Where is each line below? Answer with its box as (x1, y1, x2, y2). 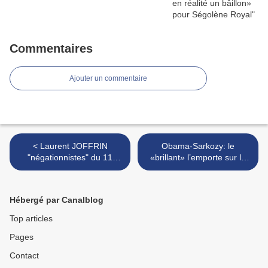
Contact (10, 251, 39, 260)
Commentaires (10, 42, 93, 55)
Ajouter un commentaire (69, 74, 147, 83)
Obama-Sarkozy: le (162, 141, 234, 151)
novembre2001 (41, 164, 99, 173)
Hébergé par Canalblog (10, 195, 103, 205)
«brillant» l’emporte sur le (150, 153, 246, 162)
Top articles (10, 214, 53, 223)
